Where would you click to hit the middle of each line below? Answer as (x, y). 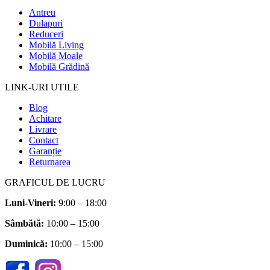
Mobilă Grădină (59, 66)
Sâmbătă (23, 223)
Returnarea (50, 162)
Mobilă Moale (56, 55)
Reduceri (46, 34)
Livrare (43, 129)
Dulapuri (46, 23)
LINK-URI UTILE (42, 87)
